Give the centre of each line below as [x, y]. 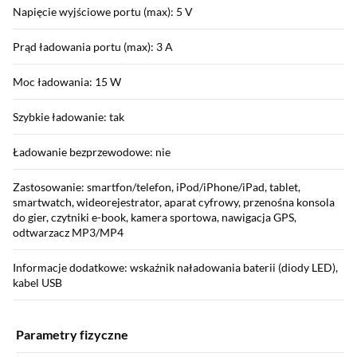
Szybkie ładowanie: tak [69, 117]
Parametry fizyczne [72, 334]
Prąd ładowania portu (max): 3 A [93, 47]
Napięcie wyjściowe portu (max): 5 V [103, 12]
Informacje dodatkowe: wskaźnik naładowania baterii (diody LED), [175, 267]
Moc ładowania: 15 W [67, 82]
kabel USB [37, 282]
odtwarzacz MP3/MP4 [68, 232]
